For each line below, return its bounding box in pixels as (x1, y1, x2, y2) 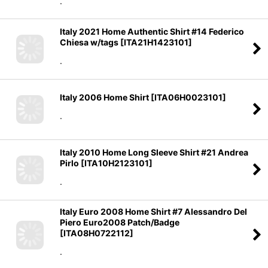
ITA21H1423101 (124, 36, 188, 47)
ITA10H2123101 (84, 157, 149, 168)
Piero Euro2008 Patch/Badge (60, 217, 179, 228)
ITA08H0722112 (63, 228, 130, 239)
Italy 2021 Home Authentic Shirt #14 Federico (60, 26, 244, 36)
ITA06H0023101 (154, 92, 223, 102)
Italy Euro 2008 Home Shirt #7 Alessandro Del (60, 206, 247, 217)
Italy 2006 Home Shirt (60, 92, 149, 102)
